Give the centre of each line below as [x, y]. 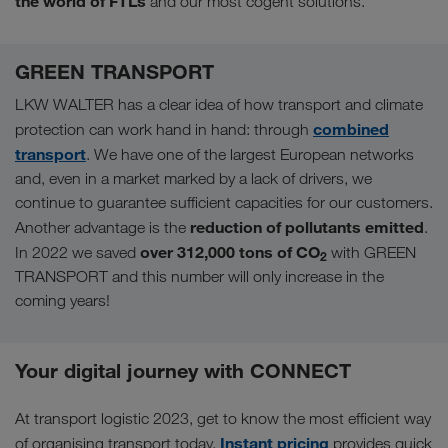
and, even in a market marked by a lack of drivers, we [193, 178]
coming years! [62, 300]
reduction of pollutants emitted [307, 226]
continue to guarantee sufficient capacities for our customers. [224, 202]
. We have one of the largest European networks [250, 154]
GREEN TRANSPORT [114, 71]
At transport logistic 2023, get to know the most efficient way [223, 418]
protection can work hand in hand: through [164, 129]
